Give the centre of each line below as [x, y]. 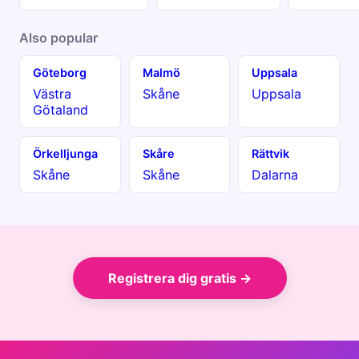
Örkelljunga [65, 153]
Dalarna [275, 174]
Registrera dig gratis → [179, 278]
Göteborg [60, 72]
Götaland [61, 109]
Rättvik [271, 153]
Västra [52, 93]
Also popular [58, 37]
